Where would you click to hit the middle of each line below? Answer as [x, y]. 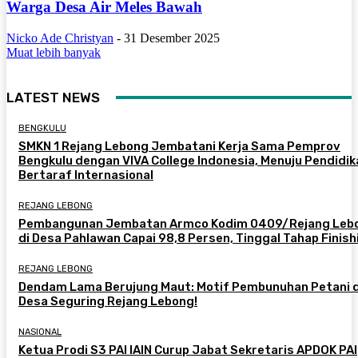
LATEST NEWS [53, 97]
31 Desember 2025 [172, 38]
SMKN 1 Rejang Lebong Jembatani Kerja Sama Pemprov [179, 146]
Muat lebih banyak [54, 52]
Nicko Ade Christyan [60, 38]
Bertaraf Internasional [86, 175]
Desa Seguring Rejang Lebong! [108, 301]
